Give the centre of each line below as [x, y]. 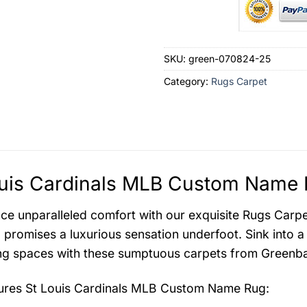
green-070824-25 [230, 59]
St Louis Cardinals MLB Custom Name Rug [145, 288]
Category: [187, 82]
